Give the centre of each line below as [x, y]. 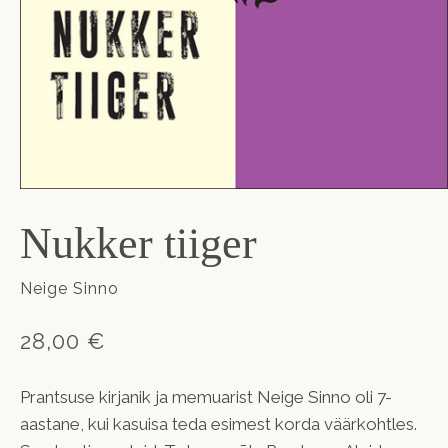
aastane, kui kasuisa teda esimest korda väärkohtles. [218, 423]
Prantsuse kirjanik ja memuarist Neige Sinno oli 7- [206, 396]
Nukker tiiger [138, 244]
